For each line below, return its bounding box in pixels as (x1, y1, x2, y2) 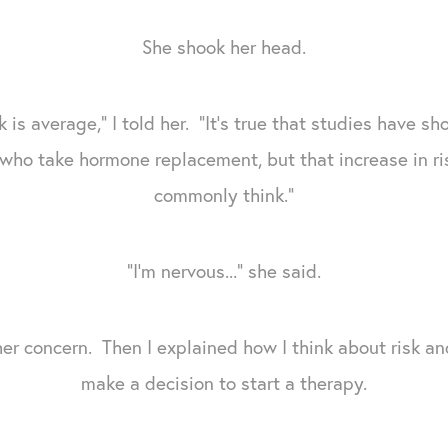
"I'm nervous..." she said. (127, 257, 321, 283)
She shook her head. (142, 33, 306, 59)
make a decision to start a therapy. (81, 369, 367, 395)
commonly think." (154, 181, 294, 207)
